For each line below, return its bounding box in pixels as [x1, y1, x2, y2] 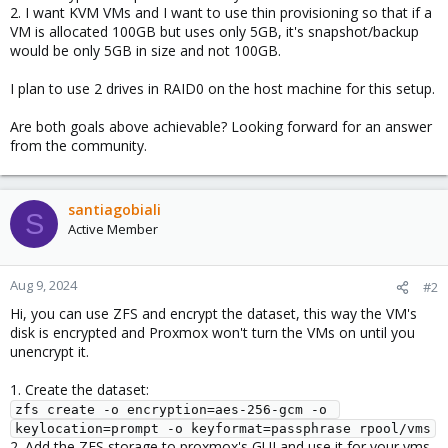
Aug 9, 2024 [10, 276, 77, 294]
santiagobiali [68, 200, 161, 219]
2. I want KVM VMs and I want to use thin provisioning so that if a [10, 3, 432, 22]
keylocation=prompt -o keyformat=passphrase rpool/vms [15, 421, 431, 436]
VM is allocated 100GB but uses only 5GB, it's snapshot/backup [10, 22, 419, 41]
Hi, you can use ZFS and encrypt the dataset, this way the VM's [10, 304, 417, 323]
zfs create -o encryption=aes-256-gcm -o [15, 402, 327, 417]
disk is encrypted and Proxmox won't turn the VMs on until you [10, 323, 415, 342]
